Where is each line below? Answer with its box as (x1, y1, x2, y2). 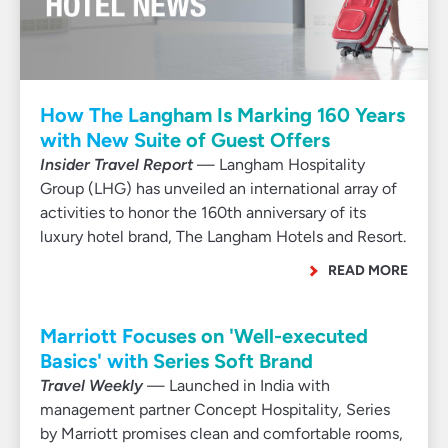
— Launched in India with (143, 376, 330, 395)
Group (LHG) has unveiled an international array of (40, 179, 397, 198)
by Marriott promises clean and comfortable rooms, (40, 424, 403, 443)
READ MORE (328, 262, 408, 278)
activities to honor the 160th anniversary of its (40, 203, 366, 222)
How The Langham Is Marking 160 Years (40, 103, 405, 127)
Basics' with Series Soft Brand (40, 349, 313, 373)
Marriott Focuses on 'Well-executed (40, 324, 368, 348)
